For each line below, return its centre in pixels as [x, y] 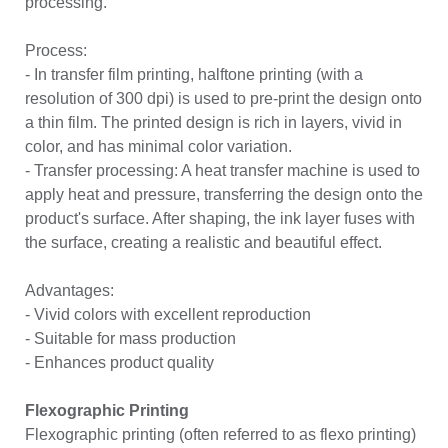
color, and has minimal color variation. [158, 146]
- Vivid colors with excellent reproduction [168, 314]
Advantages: [69, 290]
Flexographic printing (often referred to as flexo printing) [220, 434]
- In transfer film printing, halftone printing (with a [194, 74]
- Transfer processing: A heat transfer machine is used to [222, 170]
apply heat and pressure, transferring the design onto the [224, 194]
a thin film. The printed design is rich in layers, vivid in [213, 122]
